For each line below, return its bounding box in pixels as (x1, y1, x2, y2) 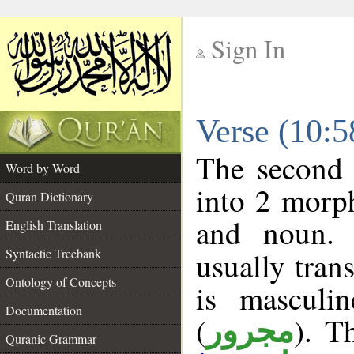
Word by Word (6, 160, 80, 176)
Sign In (211, 32, 285, 66)
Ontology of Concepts (6, 273, 116, 290)
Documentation (6, 302, 82, 318)
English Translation (6, 217, 102, 233)
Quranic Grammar (6, 330, 96, 347)
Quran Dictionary (6, 188, 93, 205)
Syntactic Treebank (6, 245, 101, 262)
